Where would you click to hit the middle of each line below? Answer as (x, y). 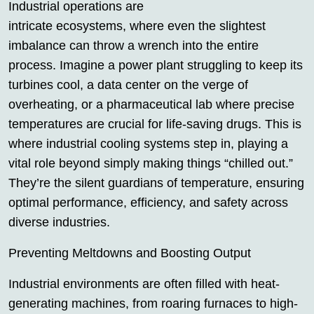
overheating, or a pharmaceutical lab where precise (151, 104)
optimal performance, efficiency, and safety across (148, 203)
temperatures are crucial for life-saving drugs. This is (155, 124)
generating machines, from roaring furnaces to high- (153, 303)
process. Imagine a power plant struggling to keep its (156, 65)
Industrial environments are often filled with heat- (144, 284)
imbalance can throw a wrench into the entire (134, 46)
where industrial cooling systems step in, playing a (148, 144)
